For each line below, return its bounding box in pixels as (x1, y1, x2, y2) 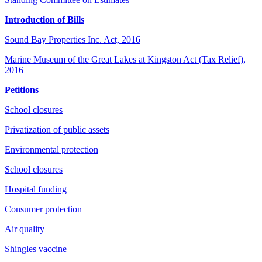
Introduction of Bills (5, 14, 84, 25)
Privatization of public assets (5, 124, 109, 135)
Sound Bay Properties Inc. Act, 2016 (5, 34, 140, 44)
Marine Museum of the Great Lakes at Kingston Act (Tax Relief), (5, 54, 246, 64)
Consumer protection (5, 204, 82, 214)
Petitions (5, 84, 39, 95)
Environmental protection (5, 144, 98, 154)
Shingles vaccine (5, 243, 67, 254)
